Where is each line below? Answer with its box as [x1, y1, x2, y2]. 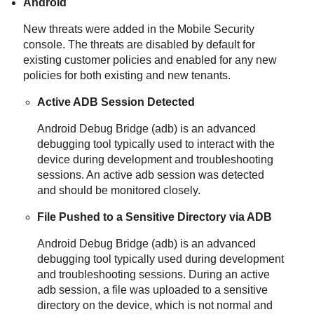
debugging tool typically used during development [37, 252, 285, 265]
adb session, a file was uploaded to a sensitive [37, 283, 268, 296]
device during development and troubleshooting [37, 153, 274, 165]
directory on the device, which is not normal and [37, 299, 273, 311]
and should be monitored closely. [37, 184, 201, 196]
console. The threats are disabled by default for [23, 38, 256, 50]
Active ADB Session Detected [37, 95, 196, 108]
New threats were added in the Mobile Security [23, 22, 255, 35]
